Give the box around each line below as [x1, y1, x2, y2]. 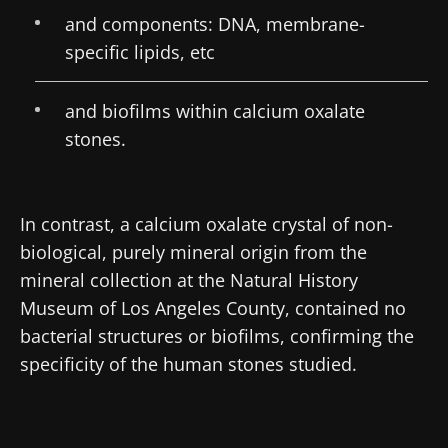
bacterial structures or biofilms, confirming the [20, 323, 414, 348]
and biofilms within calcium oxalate [65, 98, 365, 123]
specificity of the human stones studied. [20, 351, 357, 376]
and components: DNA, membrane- [65, 11, 365, 36]
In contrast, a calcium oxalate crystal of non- [20, 211, 393, 236]
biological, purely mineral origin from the [20, 239, 367, 264]
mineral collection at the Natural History [20, 267, 358, 292]
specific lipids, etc [65, 39, 215, 64]
